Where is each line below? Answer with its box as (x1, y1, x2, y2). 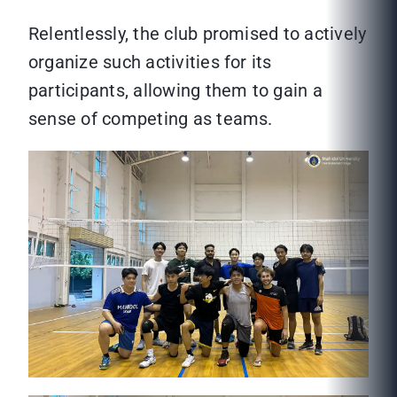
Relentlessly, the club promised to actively (28, 23, 367, 45)
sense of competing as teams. (28, 108, 273, 130)
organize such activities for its (28, 51, 272, 74)
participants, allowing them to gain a (28, 80, 323, 102)
